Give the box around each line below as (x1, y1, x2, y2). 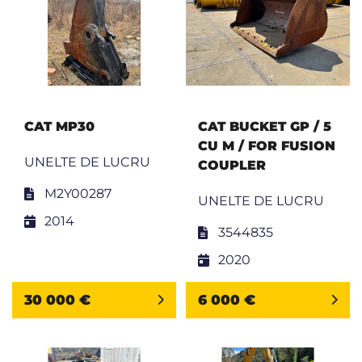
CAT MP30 (24, 118, 95, 134)
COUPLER (198, 157, 266, 173)
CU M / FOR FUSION (198, 137, 335, 154)
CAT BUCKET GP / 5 (198, 118, 331, 134)
